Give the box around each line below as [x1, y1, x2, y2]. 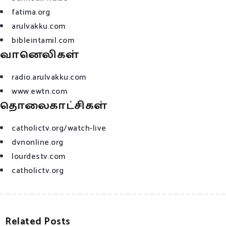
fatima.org [12, 5, 50, 19]
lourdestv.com [12, 149, 66, 163]
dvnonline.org [12, 135, 64, 149]
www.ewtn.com [12, 84, 67, 98]
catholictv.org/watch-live [12, 121, 106, 135]
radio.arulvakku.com [12, 70, 86, 84]
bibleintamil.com [12, 33, 74, 47]
